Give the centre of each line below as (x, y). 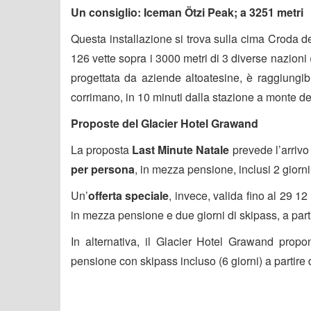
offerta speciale (129, 195)
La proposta (100, 149)
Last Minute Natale (181, 149)
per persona (103, 169)
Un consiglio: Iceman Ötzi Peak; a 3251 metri (187, 12)
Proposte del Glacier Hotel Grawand (165, 123)
